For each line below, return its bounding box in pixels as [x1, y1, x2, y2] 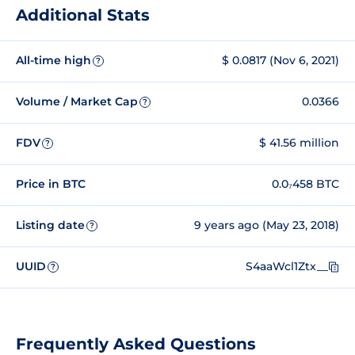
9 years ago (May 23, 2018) [194, 218, 339, 233]
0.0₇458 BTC [272, 177, 339, 192]
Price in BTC [16, 177, 86, 192]
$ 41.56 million [259, 136, 339, 151]
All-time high [16, 53, 91, 68]
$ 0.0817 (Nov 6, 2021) [222, 53, 339, 68]
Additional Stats [16, 5, 150, 25]
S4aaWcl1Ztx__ [246, 259, 328, 274]
